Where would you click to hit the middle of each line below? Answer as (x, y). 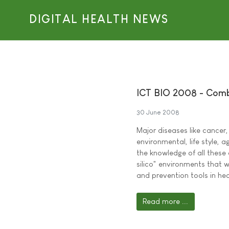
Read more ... (166, 201)
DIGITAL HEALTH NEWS (99, 19)
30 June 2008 (158, 112)
